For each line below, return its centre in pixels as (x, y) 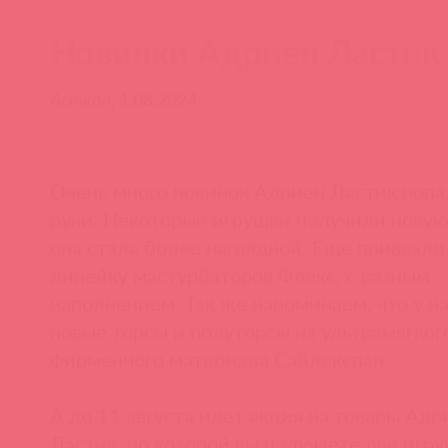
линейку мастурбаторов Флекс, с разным (240, 274)
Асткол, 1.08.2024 (123, 98)
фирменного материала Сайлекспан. (219, 358)
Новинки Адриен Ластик (245, 52)
